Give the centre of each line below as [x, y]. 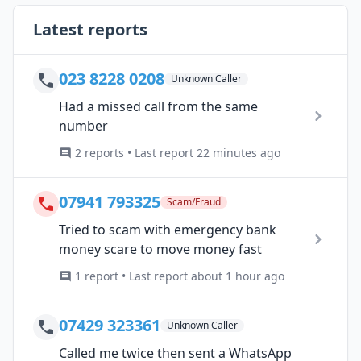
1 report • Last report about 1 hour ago [180, 276]
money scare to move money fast [160, 249]
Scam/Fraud [194, 201]
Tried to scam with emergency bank [168, 229]
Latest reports [90, 29]
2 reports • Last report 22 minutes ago [178, 152]
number [83, 125]
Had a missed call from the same [158, 106]
